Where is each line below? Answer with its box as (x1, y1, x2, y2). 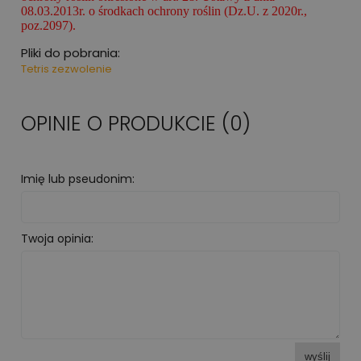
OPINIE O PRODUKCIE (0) (21, 110, 251, 139)
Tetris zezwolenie (21, 61, 112, 77)
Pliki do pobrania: (21, 44, 120, 62)
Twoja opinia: (21, 230, 93, 247)
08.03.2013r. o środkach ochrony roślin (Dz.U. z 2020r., (21, 4, 307, 19)
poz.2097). (21, 19, 76, 33)
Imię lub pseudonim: (21, 171, 135, 188)
